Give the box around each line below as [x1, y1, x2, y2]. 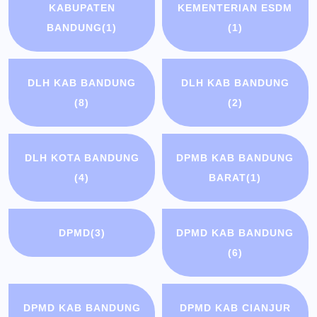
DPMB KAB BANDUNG [176, 152, 294, 164]
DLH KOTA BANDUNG [24, 152, 139, 164]
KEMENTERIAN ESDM [178, 2, 293, 14]
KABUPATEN [48, 2, 115, 14]
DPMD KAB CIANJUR [179, 302, 291, 314]
